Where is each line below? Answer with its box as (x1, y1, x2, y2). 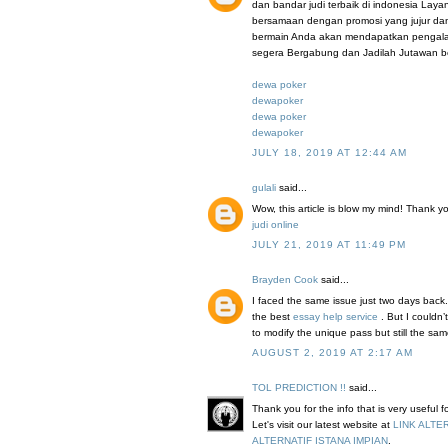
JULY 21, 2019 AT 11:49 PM (252, 239, 406, 251)
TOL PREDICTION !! (252, 382, 346, 394)
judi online (252, 219, 299, 231)
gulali (252, 182, 276, 194)
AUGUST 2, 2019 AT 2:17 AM (252, 347, 413, 359)
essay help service (293, 311, 381, 323)
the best (252, 311, 293, 323)
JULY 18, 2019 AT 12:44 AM (252, 147, 407, 159)
